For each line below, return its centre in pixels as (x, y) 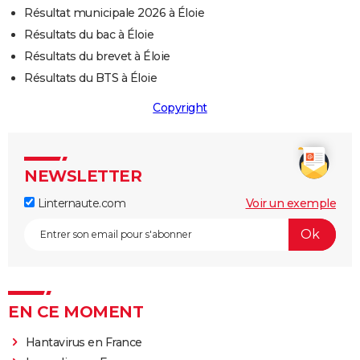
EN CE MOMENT (76, 311)
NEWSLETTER (83, 176)
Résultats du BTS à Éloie (90, 78)
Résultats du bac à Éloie (89, 34)
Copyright (180, 107)
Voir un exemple (290, 203)
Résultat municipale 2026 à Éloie (114, 12)
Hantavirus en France (84, 342)
